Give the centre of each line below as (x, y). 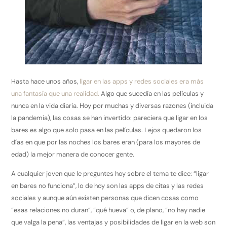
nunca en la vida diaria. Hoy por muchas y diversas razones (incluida (112, 105)
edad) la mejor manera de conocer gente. (74, 154)
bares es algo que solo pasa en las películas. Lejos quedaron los (107, 130)
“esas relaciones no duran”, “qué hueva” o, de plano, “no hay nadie (108, 210)
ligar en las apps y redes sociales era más (142, 81)
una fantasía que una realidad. (55, 93)
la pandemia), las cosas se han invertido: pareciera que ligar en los (110, 118)
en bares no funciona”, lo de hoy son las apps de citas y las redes (108, 185)
